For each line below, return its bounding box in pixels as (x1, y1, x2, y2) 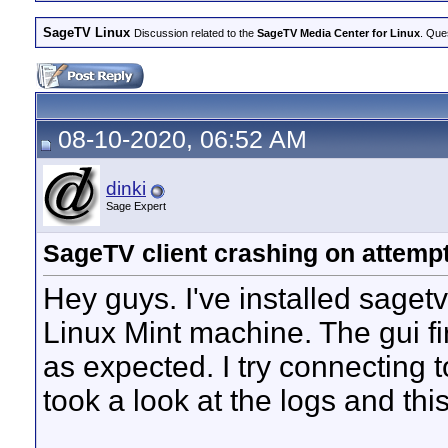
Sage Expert (106, 200, 166, 212)
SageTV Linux (43, 25, 130, 40)
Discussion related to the (134, 27, 257, 39)
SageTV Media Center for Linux (257, 27, 420, 39)
